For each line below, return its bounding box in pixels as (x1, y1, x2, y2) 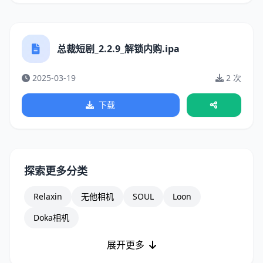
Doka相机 (33, 212, 69, 223)
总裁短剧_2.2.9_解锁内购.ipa (57, 42, 180, 55)
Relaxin (33, 191, 62, 202)
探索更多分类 (24, 164, 87, 178)
